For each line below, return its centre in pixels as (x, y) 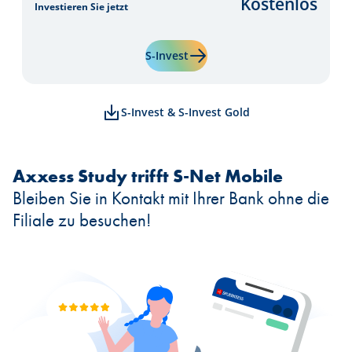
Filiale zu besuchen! (82, 220)
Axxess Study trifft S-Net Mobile (148, 176)
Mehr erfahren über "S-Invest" (268, 55)
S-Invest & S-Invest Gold (185, 112)
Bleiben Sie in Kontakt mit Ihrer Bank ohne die (171, 198)
